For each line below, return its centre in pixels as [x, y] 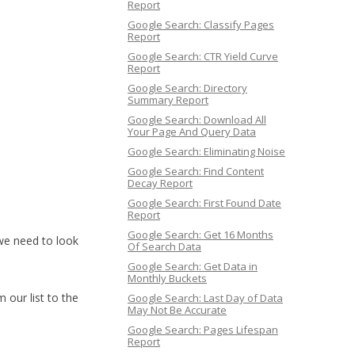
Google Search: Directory [187, 88]
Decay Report [160, 183]
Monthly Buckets [167, 278]
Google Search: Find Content [196, 171]
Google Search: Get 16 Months [200, 235]
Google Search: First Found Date [204, 203]
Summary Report [168, 100]
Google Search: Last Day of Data [205, 298]
